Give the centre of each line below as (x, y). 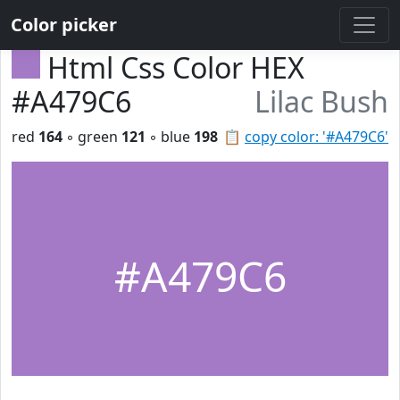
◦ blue (170, 137)
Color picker (64, 25)
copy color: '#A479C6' (317, 137)
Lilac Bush (321, 101)
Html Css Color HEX (176, 67)
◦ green (92, 137)
